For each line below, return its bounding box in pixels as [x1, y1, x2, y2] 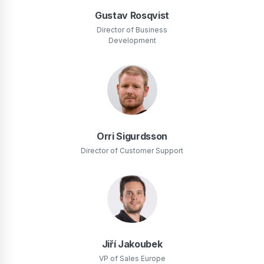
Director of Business [97, 25, 167, 34]
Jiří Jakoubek [101, 237, 163, 250]
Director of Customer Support [81, 146, 183, 155]
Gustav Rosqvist [94, 9, 170, 21]
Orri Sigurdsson [96, 130, 168, 142]
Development [108, 35, 156, 45]
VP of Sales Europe [98, 253, 166, 263]
